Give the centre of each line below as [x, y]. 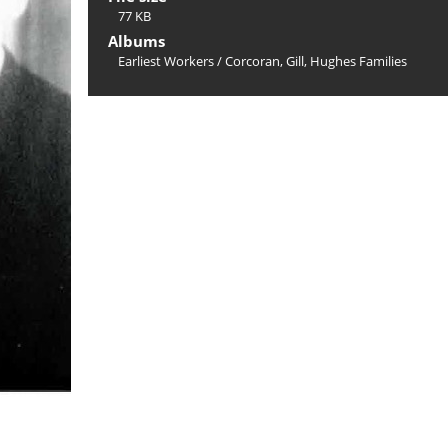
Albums [136, 41]
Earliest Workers [166, 61]
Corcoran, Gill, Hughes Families [316, 61]
